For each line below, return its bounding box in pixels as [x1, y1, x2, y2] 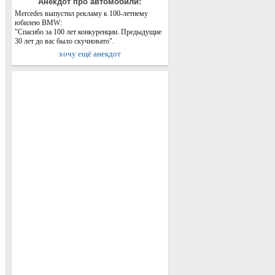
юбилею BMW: [14, 18, 62, 27]
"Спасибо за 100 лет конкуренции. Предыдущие [14, 28, 161, 36]
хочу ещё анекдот [58, 49, 121, 58]
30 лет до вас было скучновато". [14, 37, 114, 45]
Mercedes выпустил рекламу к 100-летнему [14, 9, 148, 18]
